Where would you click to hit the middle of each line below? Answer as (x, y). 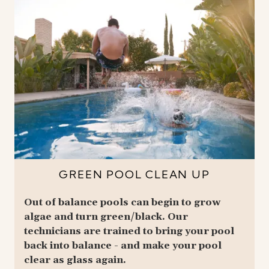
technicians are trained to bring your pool (129, 231)
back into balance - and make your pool (123, 245)
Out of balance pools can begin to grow (122, 202)
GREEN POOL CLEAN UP (134, 174)
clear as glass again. (75, 260)
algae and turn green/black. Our (106, 216)
